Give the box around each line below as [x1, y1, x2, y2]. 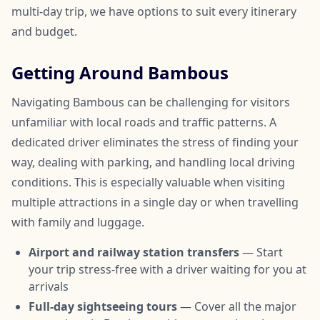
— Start [239, 244, 283, 260]
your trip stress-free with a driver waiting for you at [29, 261, 306, 277]
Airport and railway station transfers [29, 244, 239, 260]
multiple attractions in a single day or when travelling [11, 194, 299, 210]
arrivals [29, 278, 69, 294]
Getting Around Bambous [11, 60, 229, 84]
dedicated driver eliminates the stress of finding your [11, 134, 299, 150]
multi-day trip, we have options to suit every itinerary [11, 3, 296, 19]
